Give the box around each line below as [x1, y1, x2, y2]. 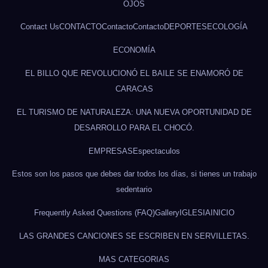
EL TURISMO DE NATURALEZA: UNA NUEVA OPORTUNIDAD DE [16, 107, 252, 117]
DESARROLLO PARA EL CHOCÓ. [74, 123, 194, 132]
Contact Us [20, 22, 59, 32]
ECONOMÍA [112, 45, 156, 55]
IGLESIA [179, 208, 211, 218]
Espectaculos [132, 146, 180, 156]
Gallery [154, 208, 179, 218]
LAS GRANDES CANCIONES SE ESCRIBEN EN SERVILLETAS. [19, 231, 249, 240]
